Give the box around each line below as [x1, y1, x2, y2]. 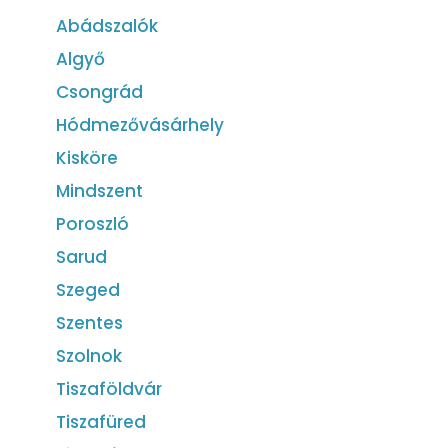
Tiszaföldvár [56, 376, 162, 401]
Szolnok [56, 343, 122, 368]
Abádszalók [56, 13, 158, 38]
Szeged [56, 277, 120, 302]
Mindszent [56, 178, 143, 203]
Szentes [56, 310, 123, 335]
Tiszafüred [56, 409, 146, 434]
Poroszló [56, 211, 129, 236]
